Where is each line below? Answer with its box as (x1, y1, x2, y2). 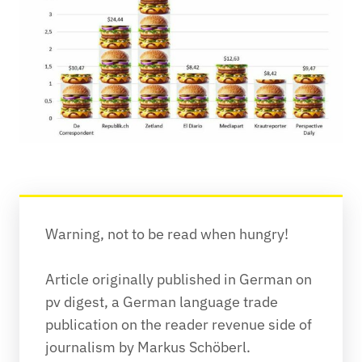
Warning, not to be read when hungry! (45, 224, 288, 243)
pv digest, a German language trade (45, 292, 278, 311)
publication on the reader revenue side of (45, 314, 312, 334)
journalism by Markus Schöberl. (45, 337, 250, 356)
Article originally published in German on (45, 269, 312, 288)
